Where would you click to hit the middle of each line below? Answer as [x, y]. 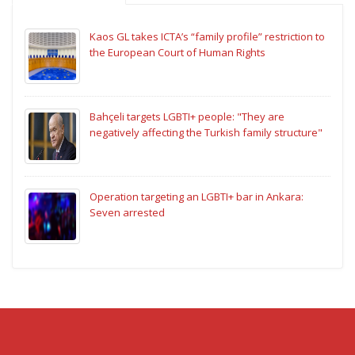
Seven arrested [127, 213]
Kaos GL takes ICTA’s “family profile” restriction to [207, 37]
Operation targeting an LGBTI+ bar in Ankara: [197, 197]
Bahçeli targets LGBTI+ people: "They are [187, 117]
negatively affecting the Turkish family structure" [206, 133]
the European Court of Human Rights [177, 53]
